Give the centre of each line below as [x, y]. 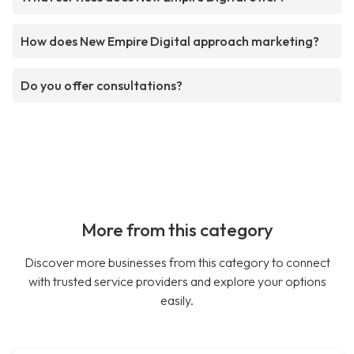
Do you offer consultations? [102, 86]
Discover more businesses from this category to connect [177, 263]
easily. [177, 301]
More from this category [177, 230]
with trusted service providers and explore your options [177, 282]
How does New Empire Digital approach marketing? [170, 41]
